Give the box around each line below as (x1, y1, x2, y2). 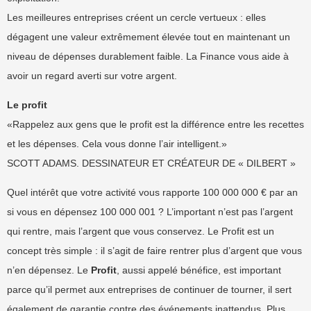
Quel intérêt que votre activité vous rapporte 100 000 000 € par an (7, 187, 298, 198)
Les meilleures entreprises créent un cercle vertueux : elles (7, 12, 266, 23)
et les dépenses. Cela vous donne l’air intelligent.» (7, 138, 227, 149)
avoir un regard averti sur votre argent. (7, 70, 177, 81)
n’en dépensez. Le (7, 264, 91, 276)
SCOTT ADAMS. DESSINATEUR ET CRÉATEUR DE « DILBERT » (7, 158, 296, 169)
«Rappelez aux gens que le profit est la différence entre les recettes (7, 119, 304, 130)
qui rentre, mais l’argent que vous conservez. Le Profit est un (7, 226, 274, 237)
